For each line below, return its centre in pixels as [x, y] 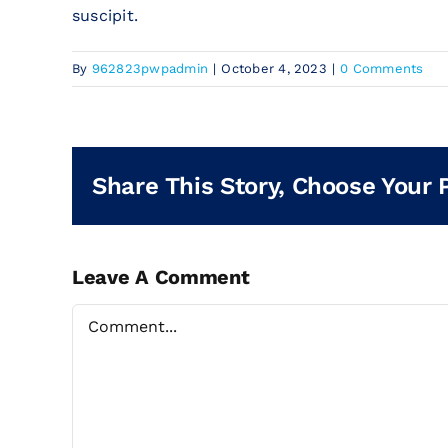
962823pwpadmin [150, 69]
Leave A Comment [161, 277]
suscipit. [105, 16]
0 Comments [382, 69]
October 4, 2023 [274, 69]
